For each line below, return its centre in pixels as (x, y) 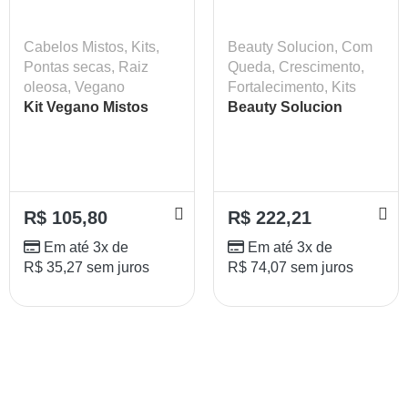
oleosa (46, 87)
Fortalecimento (276, 87)
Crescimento (320, 66)
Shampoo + (63, 127)
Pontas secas (67, 66)
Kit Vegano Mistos (86, 107)
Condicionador (76, 147)
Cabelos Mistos (74, 46)
